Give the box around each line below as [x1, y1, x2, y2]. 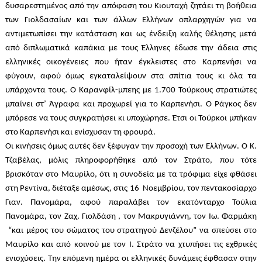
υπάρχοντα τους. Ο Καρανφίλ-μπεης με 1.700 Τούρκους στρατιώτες [5, 86, 257, 95]
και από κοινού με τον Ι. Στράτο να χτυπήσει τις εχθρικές [38, 240, 257, 250]
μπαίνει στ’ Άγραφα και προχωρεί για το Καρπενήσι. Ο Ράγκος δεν [5, 100, 257, 109]
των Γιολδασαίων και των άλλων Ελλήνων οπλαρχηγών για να [5, 16, 257, 25]
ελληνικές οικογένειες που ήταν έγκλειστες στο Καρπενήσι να [5, 58, 257, 67]
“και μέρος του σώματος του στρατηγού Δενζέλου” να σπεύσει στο [5, 226, 257, 236]
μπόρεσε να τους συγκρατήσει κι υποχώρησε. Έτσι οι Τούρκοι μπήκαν [5, 114, 257, 123]
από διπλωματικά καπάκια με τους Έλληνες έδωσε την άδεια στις [5, 44, 257, 53]
